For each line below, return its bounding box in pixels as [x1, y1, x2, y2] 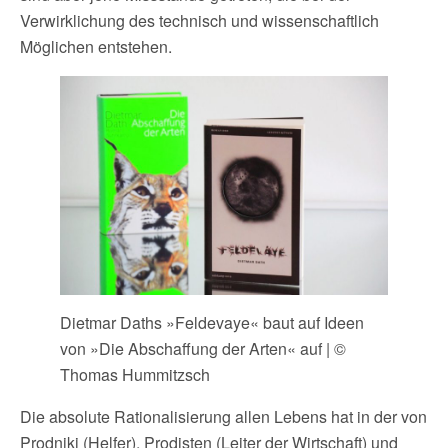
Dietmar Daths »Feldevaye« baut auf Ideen [60, 310, 364, 334]
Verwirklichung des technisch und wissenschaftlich [20, 9, 379, 32]
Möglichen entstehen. [20, 35, 172, 58]
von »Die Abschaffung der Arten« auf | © [60, 336, 346, 360]
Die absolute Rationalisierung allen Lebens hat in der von [20, 404, 427, 428]
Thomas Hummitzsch [60, 362, 210, 386]
